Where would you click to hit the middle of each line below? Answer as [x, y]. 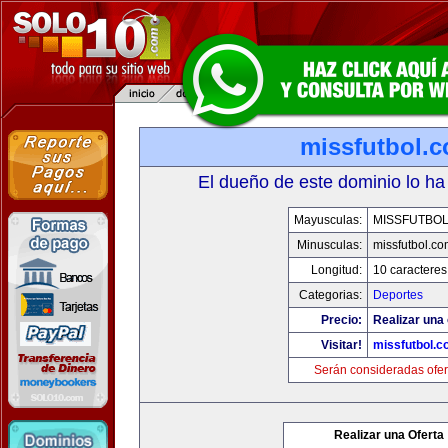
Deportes [397, 295]
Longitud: [336, 270]
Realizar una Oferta [389, 435]
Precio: [341, 320]
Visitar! [341, 345]
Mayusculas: [327, 220]
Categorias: [330, 295]
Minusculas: [329, 245]
